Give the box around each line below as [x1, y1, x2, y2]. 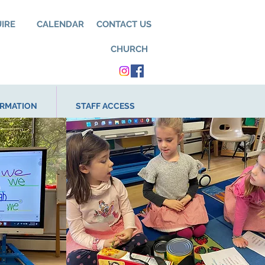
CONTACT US [96, 19, 151, 30]
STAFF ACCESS [76, 101, 135, 111]
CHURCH [111, 44, 148, 54]
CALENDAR [37, 19, 84, 30]
